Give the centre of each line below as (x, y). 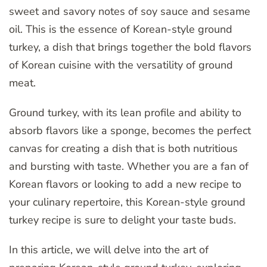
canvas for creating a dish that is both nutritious (123, 149)
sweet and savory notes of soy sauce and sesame (130, 12)
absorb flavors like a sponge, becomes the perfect (130, 131)
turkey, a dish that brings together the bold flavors (130, 47)
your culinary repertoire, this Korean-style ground (127, 202)
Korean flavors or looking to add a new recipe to (125, 184)
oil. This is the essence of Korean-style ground (121, 30)
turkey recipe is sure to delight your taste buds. (122, 220)
